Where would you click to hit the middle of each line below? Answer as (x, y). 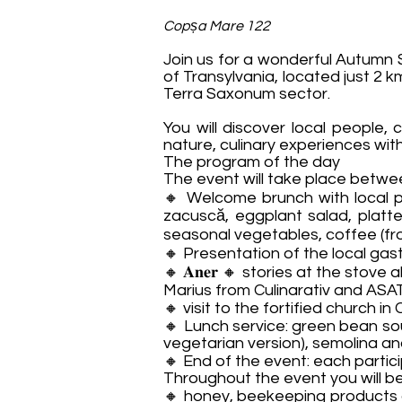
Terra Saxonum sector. (247, 94)
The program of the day (252, 162)
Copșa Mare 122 (217, 26)
